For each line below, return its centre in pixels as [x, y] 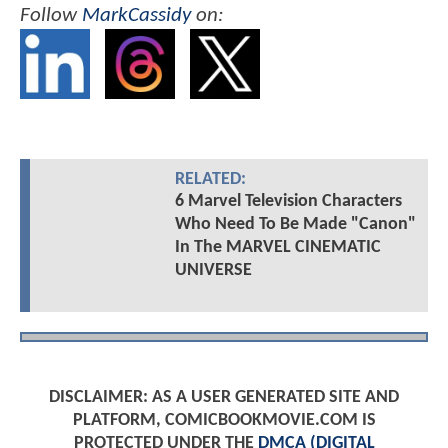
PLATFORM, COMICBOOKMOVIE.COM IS [224, 420]
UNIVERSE [213, 270]
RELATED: [210, 179]
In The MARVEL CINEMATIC [277, 247]
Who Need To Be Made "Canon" [295, 224]
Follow [51, 16]
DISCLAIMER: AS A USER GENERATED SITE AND [224, 397]
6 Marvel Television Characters [288, 201]
